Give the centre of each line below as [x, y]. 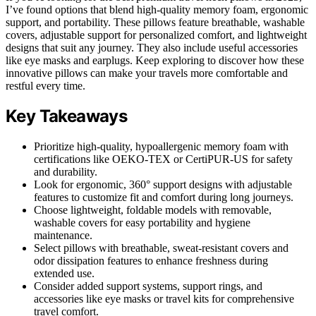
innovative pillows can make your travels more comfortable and [147, 73]
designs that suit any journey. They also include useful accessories [152, 47]
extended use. [64, 274]
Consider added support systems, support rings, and [148, 286]
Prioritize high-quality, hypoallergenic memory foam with [161, 147]
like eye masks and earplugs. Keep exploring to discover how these [155, 60]
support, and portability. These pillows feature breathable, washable [155, 22]
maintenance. [63, 236]
